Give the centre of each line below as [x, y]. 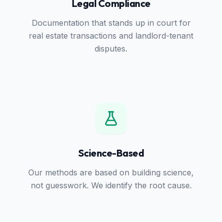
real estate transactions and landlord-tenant [111, 36]
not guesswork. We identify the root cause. [111, 185]
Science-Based [111, 153]
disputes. [111, 49]
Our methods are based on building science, [111, 172]
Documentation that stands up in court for [111, 23]
